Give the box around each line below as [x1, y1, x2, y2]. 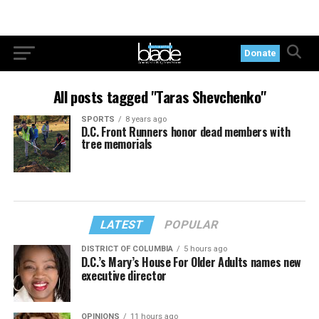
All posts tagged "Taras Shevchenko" [53, 85, 266, 108]
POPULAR [163, 217, 221, 231]
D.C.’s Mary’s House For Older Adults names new [80, 253, 301, 271]
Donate [244, 48, 277, 58]
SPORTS [80, 115, 115, 124]
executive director [80, 266, 167, 284]
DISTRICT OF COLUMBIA [80, 244, 173, 253]
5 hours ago [183, 244, 227, 253]
